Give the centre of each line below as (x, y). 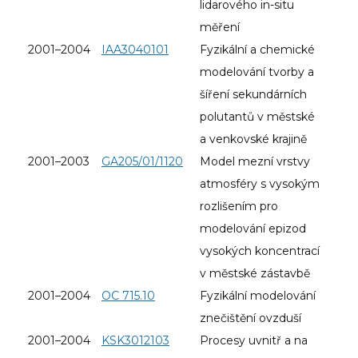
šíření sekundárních (253, 94)
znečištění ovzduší (251, 318)
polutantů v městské (257, 116)
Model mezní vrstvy (255, 161)
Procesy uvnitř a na (254, 340)
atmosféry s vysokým (260, 183)
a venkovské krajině (253, 139)
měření (220, 27)
